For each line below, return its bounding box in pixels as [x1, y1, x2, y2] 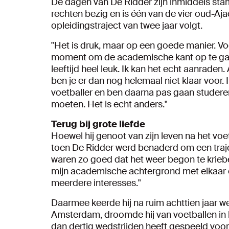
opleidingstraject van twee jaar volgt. [51, 19, 202, 32]
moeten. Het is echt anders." [51, 98, 168, 110]
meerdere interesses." [51, 176, 141, 189]
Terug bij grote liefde [51, 118, 145, 130]
